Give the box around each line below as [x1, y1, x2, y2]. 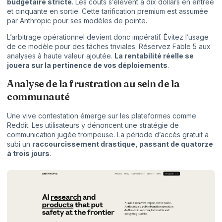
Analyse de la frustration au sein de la [7, 77, 180, 90]
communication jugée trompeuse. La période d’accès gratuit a [7, 130, 209, 139]
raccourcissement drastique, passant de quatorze [32, 139, 213, 148]
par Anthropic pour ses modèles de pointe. [7, 16, 147, 25]
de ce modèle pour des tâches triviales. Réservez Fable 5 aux [7, 42, 211, 51]
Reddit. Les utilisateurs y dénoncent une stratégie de [7, 120, 179, 129]
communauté [7, 90, 69, 103]
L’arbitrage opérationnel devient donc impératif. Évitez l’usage [7, 33, 209, 42]
